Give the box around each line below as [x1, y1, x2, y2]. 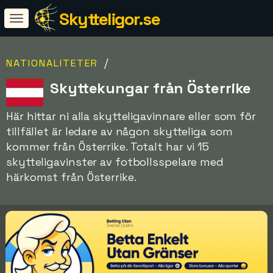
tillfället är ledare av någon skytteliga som [6, 124, 233, 138]
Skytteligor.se [59, 8, 160, 30]
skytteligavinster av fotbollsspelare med [6, 155, 224, 169]
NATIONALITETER [6, 57, 98, 69]
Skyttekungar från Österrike [50, 79, 252, 97]
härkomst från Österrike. [6, 170, 136, 184]
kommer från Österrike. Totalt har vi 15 [6, 140, 210, 154]
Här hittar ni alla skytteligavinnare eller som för [6, 109, 256, 123]
